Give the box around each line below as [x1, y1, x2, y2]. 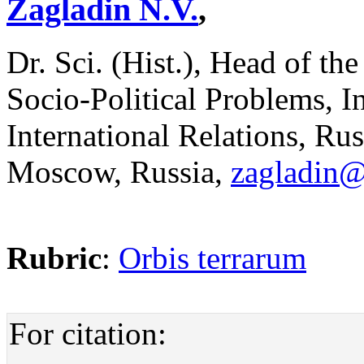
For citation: [9, 315, 167, 351]
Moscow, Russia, [6, 154, 231, 189]
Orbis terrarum [119, 240, 306, 275]
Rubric [6, 240, 102, 275]
